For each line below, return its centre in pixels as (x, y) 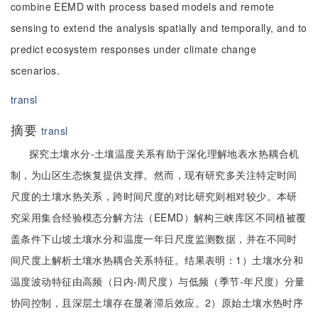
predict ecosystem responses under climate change (134, 49)
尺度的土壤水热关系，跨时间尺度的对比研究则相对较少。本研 (154, 196)
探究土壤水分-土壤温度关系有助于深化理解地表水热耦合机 (164, 153)
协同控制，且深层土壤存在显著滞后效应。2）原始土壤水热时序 (157, 302)
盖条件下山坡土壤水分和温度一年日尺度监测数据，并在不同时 (154, 238)
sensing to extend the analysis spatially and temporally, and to (159, 28)
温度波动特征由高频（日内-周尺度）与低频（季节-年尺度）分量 (158, 281)
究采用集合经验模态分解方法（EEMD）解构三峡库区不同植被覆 (159, 217)
